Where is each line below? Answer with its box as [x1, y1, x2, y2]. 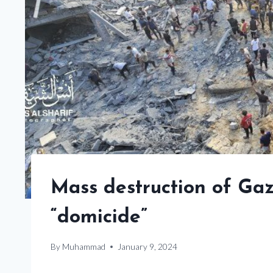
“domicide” [51, 208, 147, 228]
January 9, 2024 [118, 241, 178, 252]
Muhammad [62, 241, 106, 252]
